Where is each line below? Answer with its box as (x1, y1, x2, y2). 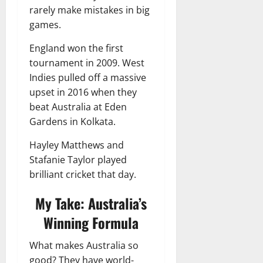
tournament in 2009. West (29, 56, 144, 69)
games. (29, 18, 61, 31)
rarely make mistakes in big (29, 3, 150, 16)
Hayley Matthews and (29, 138, 124, 151)
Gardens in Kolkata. (29, 114, 116, 128)
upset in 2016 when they (29, 85, 137, 99)
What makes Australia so (29, 238, 139, 252)
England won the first (29, 41, 123, 55)
